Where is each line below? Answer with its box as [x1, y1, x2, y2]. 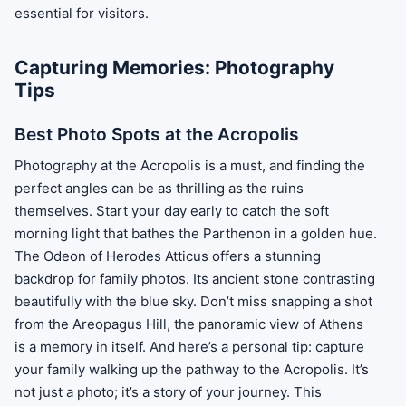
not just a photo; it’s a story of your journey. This [14, 382, 322, 401]
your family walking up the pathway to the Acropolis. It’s [14, 360, 369, 378]
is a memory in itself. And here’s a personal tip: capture [14, 337, 364, 355]
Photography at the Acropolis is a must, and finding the [14, 156, 365, 174]
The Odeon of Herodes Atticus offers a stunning [14, 246, 321, 265]
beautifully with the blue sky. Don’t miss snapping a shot [14, 292, 372, 310]
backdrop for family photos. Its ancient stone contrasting [14, 269, 375, 287]
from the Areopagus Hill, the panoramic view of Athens [14, 314, 363, 333]
